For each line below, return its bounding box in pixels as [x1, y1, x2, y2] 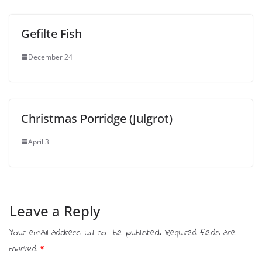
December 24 [28, 51, 73, 62]
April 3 [28, 136, 49, 147]
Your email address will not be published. [9, 225, 161, 240]
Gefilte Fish [21, 25, 82, 42]
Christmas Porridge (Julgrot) [21, 110, 173, 126]
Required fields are [165, 225, 236, 240]
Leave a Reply [9, 201, 100, 220]
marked [9, 242, 40, 256]
